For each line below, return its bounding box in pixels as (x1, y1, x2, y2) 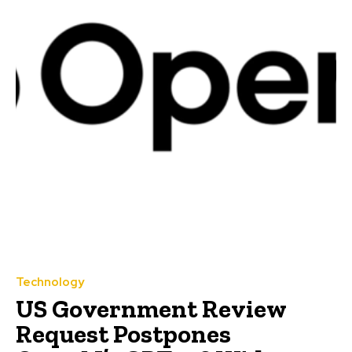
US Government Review (16, 293, 287, 324)
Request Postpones (16, 318, 231, 349)
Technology (16, 273, 84, 290)
